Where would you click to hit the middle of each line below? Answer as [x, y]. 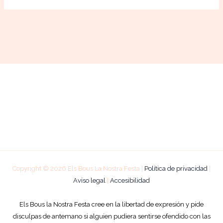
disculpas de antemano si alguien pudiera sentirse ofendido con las [111, 216]
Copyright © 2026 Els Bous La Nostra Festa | [78, 168]
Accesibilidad [130, 180]
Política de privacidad [176, 168]
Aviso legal [89, 180]
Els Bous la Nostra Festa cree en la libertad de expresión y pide [111, 204]
